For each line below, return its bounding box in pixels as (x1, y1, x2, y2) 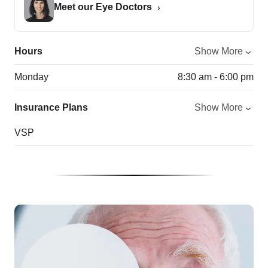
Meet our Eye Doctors (54, 2, 152, 13)
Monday (14, 72, 48, 83)
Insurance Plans (14, 102, 88, 113)
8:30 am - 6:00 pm (177, 72, 254, 83)
